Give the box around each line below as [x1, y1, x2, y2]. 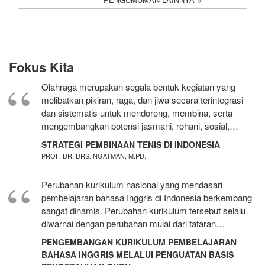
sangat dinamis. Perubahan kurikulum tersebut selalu [41, 204, 245, 217]
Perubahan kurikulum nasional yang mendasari [41, 178, 222, 191]
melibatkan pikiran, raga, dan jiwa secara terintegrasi [41, 93, 243, 106]
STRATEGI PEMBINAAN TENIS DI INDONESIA [41, 138, 220, 151]
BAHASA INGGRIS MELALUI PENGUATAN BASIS [41, 248, 234, 261]
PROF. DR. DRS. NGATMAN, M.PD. [41, 151, 146, 161]
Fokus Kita [9, 57, 74, 77]
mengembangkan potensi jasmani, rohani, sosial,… [41, 119, 238, 132]
